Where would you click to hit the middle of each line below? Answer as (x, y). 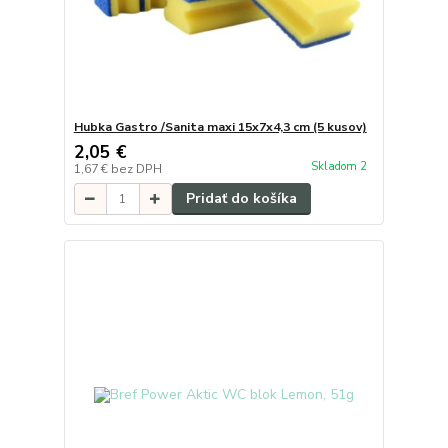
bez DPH (136, 169)
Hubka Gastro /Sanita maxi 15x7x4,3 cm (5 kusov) (220, 127)
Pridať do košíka (241, 199)
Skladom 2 (340, 167)
